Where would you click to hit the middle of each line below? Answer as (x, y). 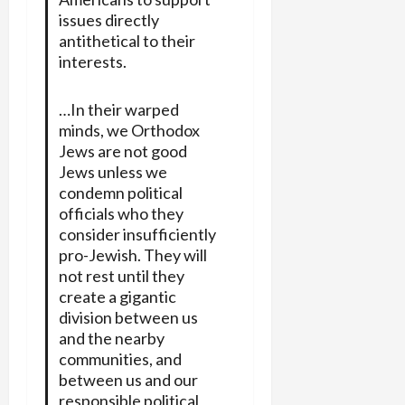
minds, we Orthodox (129, 130)
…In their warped (118, 109)
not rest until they (121, 275)
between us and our (128, 379)
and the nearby (111, 338)
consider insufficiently (137, 234)
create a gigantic (117, 296)
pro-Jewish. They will (132, 254)
